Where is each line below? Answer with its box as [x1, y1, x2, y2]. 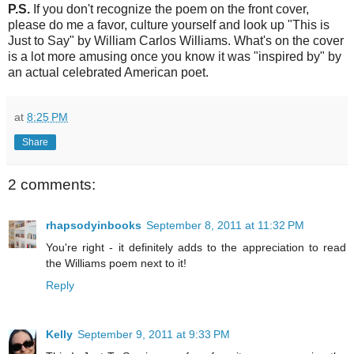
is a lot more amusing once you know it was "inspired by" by [8, 49, 341, 63]
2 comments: [8, 175, 96, 193]
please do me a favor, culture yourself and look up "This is [8, 17, 330, 32]
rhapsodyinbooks [46, 218, 141, 232]
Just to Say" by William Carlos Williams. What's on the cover [8, 33, 344, 47]
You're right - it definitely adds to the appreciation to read [46, 240, 346, 254]
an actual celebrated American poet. [8, 65, 209, 79]
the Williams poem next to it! [46, 256, 186, 269]
